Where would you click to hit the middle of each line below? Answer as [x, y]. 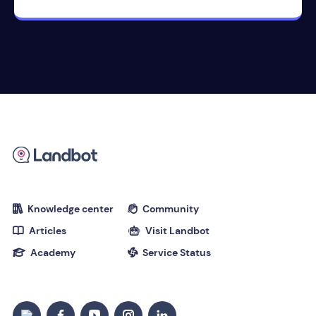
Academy [52, 253]
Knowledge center [69, 209]
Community [170, 209]
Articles [47, 231]
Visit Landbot [176, 231]
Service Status [176, 253]
